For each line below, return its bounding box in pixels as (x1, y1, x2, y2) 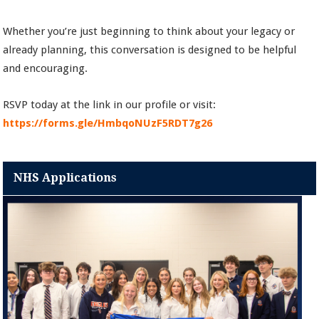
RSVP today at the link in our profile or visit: (3, 98, 216, 112)
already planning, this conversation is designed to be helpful (3, 43, 297, 57)
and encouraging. (3, 62, 88, 75)
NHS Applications (14, 171, 117, 185)
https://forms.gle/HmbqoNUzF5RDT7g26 (3, 117, 213, 130)
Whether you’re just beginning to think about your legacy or (3, 25, 296, 38)
